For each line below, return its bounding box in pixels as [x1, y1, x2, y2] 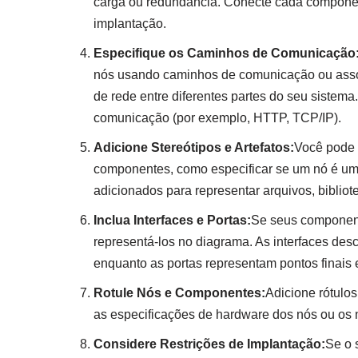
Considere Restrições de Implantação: [93, 336, 325, 351]
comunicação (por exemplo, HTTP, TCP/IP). [93, 110, 341, 125]
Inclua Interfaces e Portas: [93, 213, 251, 227]
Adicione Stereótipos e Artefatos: [93, 140, 294, 154]
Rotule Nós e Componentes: [93, 285, 265, 300]
